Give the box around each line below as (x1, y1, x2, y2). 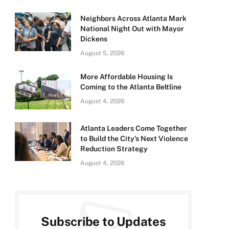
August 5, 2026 (80, 50, 124, 57)
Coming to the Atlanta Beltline (80, 83, 181, 91)
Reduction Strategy (80, 145, 148, 153)
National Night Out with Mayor (80, 25, 184, 33)
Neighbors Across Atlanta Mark (80, 14, 187, 23)
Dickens (80, 35, 107, 43)
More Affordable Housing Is (80, 73, 173, 81)
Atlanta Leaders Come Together (80, 124, 187, 133)
